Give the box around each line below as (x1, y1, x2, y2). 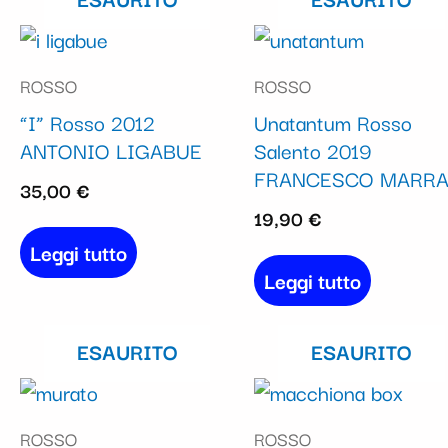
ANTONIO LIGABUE (20, 134, 202, 167)
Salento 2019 (254, 134, 373, 167)
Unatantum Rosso (254, 106, 413, 139)
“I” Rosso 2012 (20, 106, 155, 139)
